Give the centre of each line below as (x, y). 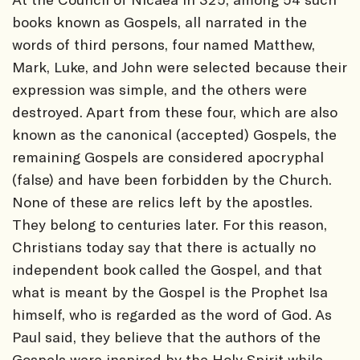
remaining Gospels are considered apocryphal (168, 156)
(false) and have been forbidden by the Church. (172, 179)
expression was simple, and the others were (160, 89)
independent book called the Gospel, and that (167, 269)
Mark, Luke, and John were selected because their (179, 66)
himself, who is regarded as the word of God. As (172, 314)
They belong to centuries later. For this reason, (170, 224)
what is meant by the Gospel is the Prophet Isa (170, 291)
